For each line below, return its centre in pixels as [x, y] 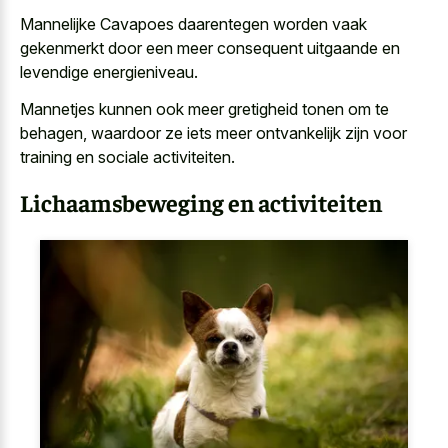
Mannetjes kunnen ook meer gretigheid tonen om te [204, 108]
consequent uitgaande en [308, 48]
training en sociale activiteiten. [127, 156]
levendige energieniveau [107, 72]
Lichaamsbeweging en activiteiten [201, 201]
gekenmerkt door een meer [118, 48]
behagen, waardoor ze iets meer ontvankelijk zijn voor [213, 132]
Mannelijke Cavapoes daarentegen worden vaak [193, 24]
